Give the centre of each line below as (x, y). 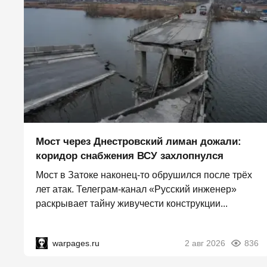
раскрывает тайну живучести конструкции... (132, 204)
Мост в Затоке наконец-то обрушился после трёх (144, 175)
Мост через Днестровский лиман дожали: (139, 142)
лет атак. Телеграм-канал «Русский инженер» (136, 189)
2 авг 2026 (205, 243)
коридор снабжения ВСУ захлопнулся (130, 156)
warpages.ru (76, 243)
